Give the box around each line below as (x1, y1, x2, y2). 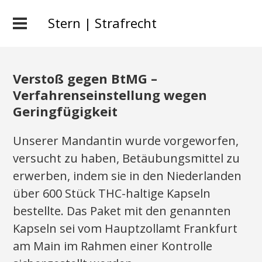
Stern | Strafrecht (48, 14, 157, 32)
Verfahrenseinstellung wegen (13, 86, 208, 104)
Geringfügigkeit (13, 102, 118, 120)
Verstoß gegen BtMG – (13, 70, 158, 87)
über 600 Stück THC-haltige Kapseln (13, 185, 211, 201)
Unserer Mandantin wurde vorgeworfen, (13, 133, 239, 149)
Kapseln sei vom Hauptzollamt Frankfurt (13, 220, 238, 236)
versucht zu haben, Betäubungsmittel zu (13, 150, 240, 166)
